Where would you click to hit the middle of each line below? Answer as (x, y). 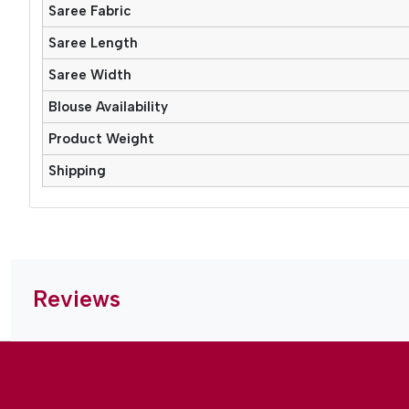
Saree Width (89, 74)
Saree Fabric (89, 10)
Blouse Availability (108, 106)
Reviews (77, 299)
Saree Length (93, 42)
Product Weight (101, 138)
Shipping (77, 170)
